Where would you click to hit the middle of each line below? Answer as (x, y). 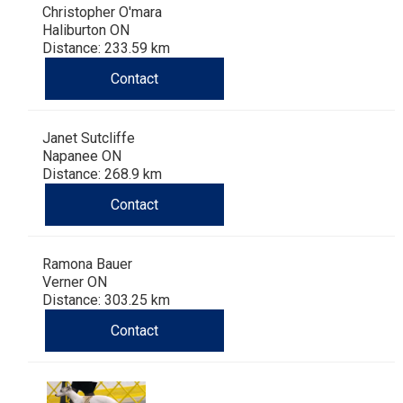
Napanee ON (82, 157)
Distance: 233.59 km (106, 49)
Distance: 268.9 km (102, 175)
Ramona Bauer (87, 264)
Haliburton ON (86, 31)
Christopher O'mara (102, 13)
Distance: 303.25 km (106, 300)
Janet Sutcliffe (89, 139)
